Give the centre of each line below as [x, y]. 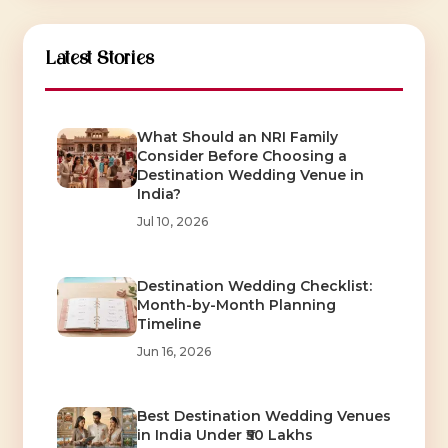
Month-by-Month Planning [236, 304]
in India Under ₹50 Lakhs [224, 434]
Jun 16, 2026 [173, 351]
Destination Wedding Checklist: [254, 285]
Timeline [168, 323]
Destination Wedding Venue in [250, 174]
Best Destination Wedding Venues [263, 415]
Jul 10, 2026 [172, 221]
